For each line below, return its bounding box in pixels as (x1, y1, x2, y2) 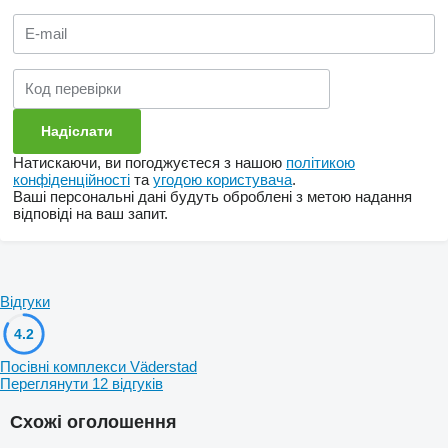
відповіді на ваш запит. (13, 204, 168, 222)
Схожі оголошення (10, 411, 177, 432)
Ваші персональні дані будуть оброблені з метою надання (13, 187, 412, 205)
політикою (286, 153, 355, 171)
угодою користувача (153, 170, 292, 188)
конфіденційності (13, 170, 130, 188)
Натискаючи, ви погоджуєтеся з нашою (13, 153, 286, 171)
